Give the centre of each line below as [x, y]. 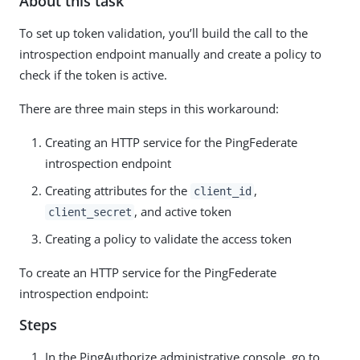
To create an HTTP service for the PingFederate [148, 272]
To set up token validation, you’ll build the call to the [164, 33]
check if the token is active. [93, 74]
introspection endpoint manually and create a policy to [170, 53]
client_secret [90, 212]
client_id [222, 191]
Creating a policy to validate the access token [168, 238]
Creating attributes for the [118, 190]
